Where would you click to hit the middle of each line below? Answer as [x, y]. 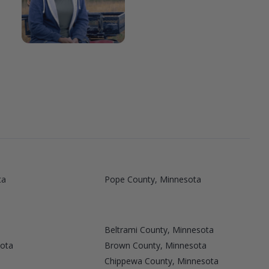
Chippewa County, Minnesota [161, 261]
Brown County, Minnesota [155, 245]
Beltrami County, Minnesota [159, 229]
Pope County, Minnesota [153, 179]
